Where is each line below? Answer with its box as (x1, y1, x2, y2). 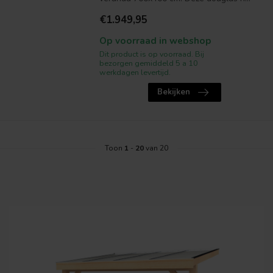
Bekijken (157, 87, 190, 97)
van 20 (144, 143, 168, 153)
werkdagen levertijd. (99, 67, 171, 77)
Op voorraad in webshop (99, 34, 211, 47)
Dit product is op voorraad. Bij (99, 49, 204, 59)
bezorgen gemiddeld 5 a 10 (99, 58, 198, 68)
